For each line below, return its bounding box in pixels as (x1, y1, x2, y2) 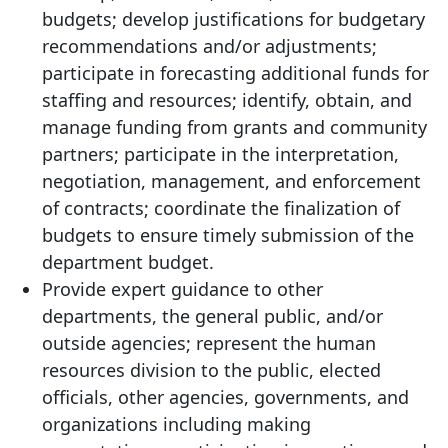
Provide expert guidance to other (42, 277, 323, 302)
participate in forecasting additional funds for (42, 61, 429, 86)
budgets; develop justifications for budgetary (42, 7, 425, 32)
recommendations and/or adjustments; (42, 34, 377, 59)
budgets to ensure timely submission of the (42, 223, 414, 248)
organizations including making (42, 412, 311, 437)
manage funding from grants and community (42, 115, 427, 140)
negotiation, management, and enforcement (42, 169, 421, 194)
